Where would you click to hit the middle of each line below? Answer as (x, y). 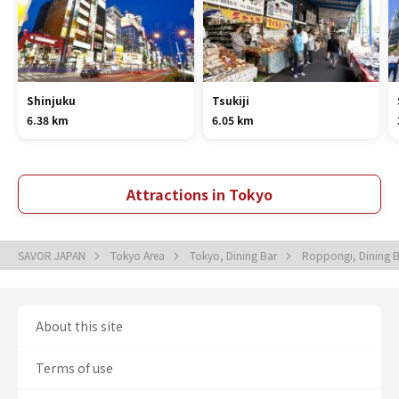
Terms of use (74, 368)
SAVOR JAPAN (53, 256)
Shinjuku (51, 101)
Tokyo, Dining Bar (235, 256)
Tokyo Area (139, 256)
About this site (79, 326)
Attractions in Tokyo (199, 195)
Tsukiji (230, 101)
